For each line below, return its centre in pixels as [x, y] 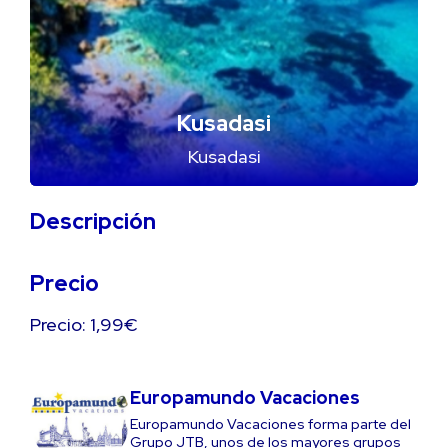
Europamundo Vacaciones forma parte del [270, 424]
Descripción [93, 221]
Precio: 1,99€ [84, 324]
